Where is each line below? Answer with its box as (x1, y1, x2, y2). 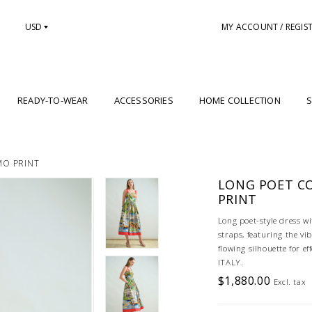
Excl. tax (273, 276, 306, 288)
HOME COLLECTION (198, 94, 281, 107)
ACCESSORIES (114, 94, 173, 107)
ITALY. (217, 257, 244, 268)
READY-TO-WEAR (17, 94, 88, 107)
